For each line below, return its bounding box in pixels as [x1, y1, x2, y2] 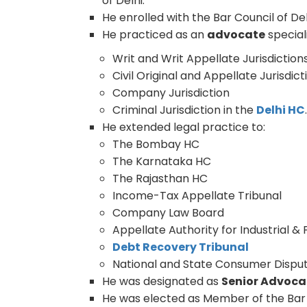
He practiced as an [102, 26, 208, 42]
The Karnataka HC [112, 153, 212, 169]
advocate [207, 26, 266, 42]
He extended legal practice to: [102, 119, 266, 135]
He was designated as [102, 273, 222, 289]
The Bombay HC [112, 136, 200, 152]
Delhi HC [256, 101, 306, 118]
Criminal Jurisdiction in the [112, 101, 257, 118]
